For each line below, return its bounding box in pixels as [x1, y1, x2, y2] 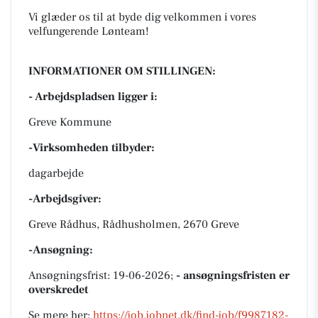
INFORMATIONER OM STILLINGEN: [28, 64, 216, 78]
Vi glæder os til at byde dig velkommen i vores [28, 10, 256, 24]
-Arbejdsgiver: [28, 192, 102, 206]
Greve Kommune [28, 115, 111, 129]
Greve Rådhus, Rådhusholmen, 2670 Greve [28, 217, 239, 231]
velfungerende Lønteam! [28, 24, 149, 38]
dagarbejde [28, 166, 84, 180]
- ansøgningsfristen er [176, 268, 290, 283]
